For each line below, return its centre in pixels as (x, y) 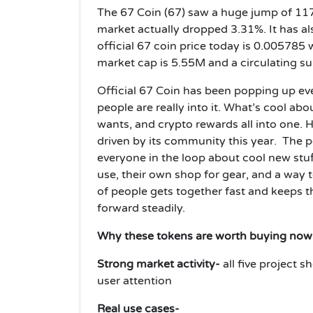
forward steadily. (143, 208)
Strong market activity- (160, 264)
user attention (134, 281)
